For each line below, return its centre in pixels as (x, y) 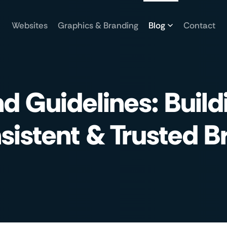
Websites (30, 25)
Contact (199, 25)
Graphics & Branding (98, 25)
